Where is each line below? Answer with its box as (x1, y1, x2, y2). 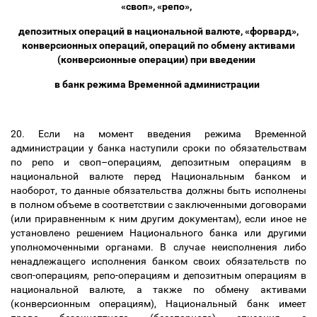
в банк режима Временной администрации (54, 79, 263, 90)
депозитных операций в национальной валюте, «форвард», (18, 25, 299, 37)
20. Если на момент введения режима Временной (11, 128, 306, 139)
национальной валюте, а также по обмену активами (11, 284, 306, 295)
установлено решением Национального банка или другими (11, 227, 306, 238)
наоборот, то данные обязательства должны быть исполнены (11, 185, 306, 196)
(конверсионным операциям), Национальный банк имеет (11, 298, 306, 309)
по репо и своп (11, 156, 101, 168)
